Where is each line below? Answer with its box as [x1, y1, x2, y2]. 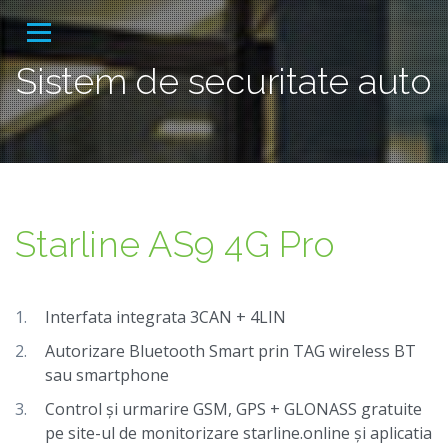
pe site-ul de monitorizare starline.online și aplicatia [45, 422, 432, 444]
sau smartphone [45, 364, 169, 386]
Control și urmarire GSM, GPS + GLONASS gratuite [45, 398, 422, 420]
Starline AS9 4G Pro [15, 223, 335, 265]
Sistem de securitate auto [16, 60, 432, 102]
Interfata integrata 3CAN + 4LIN [45, 306, 286, 328]
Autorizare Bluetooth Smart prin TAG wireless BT [45, 340, 416, 362]
